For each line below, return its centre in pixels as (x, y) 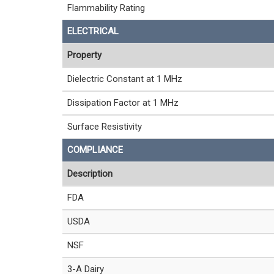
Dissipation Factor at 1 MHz (123, 103)
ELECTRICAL (93, 31)
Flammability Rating (106, 8)
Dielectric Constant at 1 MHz (125, 79)
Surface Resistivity (105, 127)
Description (90, 174)
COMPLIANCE (95, 150)
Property (84, 55)
